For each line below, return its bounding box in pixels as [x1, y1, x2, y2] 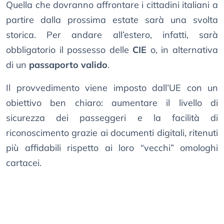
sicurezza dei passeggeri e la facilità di [6, 112, 218, 124]
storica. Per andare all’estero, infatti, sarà [6, 29, 218, 41]
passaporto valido [29, 59, 107, 71]
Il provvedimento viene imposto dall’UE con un [6, 82, 218, 94]
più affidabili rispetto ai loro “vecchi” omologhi [6, 142, 218, 154]
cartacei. [6, 157, 41, 169]
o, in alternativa [146, 44, 218, 56]
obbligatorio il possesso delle [6, 44, 133, 56]
